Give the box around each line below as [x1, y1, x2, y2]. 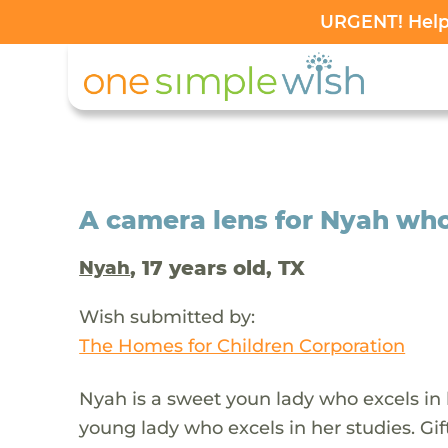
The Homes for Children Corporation [79, 333, 406, 357]
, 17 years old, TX [130, 255, 306, 280]
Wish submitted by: [79, 304, 256, 328]
